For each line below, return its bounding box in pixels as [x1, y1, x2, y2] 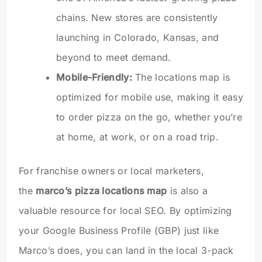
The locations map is [132, 71, 230, 84]
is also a [167, 185, 208, 197]
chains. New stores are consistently [56, 12, 218, 24]
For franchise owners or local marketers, [19, 165, 204, 177]
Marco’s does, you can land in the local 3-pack [19, 244, 234, 257]
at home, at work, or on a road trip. [56, 131, 219, 143]
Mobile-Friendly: [56, 71, 132, 84]
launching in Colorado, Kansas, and [56, 32, 219, 44]
